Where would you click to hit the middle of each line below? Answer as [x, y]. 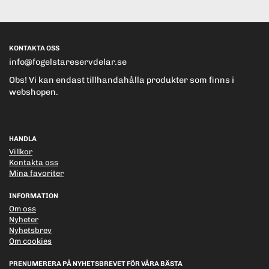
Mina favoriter [36, 174]
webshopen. [34, 92]
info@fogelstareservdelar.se [68, 62]
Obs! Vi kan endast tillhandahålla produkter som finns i [122, 80]
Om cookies [30, 241]
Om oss [23, 209]
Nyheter [24, 220]
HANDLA [23, 139]
